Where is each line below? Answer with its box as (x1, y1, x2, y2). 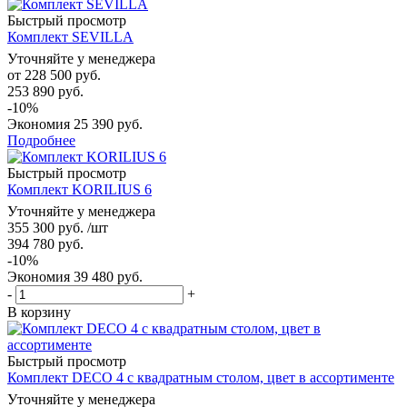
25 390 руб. (74, 115, 143, 132)
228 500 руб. (25, 66, 101, 83)
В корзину (7, 303, 71, 320)
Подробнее (7, 132, 75, 148)
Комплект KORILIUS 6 (7, 181, 152, 197)
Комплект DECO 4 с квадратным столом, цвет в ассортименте (7, 369, 394, 385)
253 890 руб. (7, 83, 84, 99)
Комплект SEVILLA (7, 28, 134, 45)
